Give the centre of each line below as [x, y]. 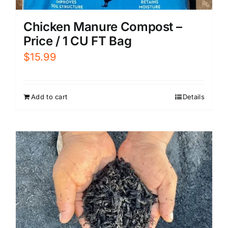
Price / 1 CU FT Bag [78, 41]
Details [193, 96]
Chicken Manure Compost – [103, 26]
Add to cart [49, 96]
